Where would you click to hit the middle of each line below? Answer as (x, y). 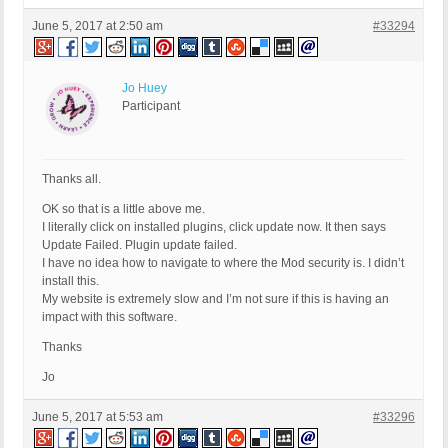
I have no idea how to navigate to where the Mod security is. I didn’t (223, 263)
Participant (151, 106)
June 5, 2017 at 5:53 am (97, 417)
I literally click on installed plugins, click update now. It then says (214, 227)
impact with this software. (109, 317)
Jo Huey (144, 88)
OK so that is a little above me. (123, 209)
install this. (70, 281)
